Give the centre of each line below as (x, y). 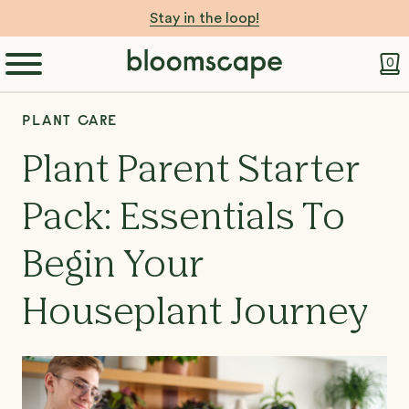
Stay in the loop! (204, 18)
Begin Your (113, 267)
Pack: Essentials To (184, 219)
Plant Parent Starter (191, 172)
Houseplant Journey (195, 314)
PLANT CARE (70, 120)
